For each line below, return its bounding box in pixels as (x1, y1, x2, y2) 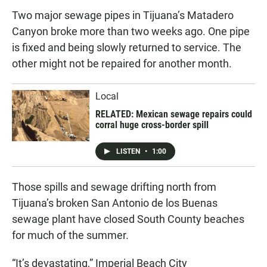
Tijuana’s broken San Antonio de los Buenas (12, 196, 218, 209)
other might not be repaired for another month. (12, 57, 232, 70)
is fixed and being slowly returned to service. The (12, 41, 241, 54)
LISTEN (116, 147, 142, 156)
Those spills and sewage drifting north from (12, 180, 216, 193)
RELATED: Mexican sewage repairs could (95, 108, 252, 120)
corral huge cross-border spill (95, 119, 209, 131)
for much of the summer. (12, 228, 129, 241)
